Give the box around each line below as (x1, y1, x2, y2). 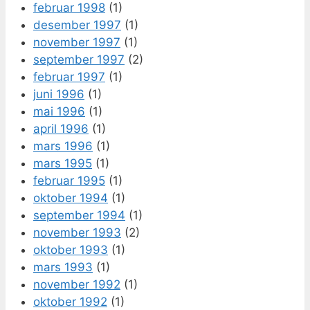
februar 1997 (33, 69, 105, 84)
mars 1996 (33, 138, 93, 153)
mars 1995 (33, 156, 92, 170)
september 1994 (33, 208, 125, 222)
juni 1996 (33, 86, 84, 101)
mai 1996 (33, 104, 85, 118)
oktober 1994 (33, 190, 108, 205)
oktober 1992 (33, 294, 107, 309)
